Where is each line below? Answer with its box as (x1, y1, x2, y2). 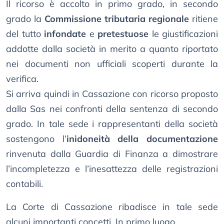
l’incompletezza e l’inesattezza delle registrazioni (6, 163, 218, 175)
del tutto (6, 28, 44, 40)
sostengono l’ (6, 133, 66, 145)
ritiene (189, 13, 218, 25)
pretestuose (97, 28, 148, 40)
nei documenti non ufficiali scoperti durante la (6, 58, 218, 70)
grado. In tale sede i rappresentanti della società (6, 118, 218, 130)
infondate (44, 28, 86, 40)
